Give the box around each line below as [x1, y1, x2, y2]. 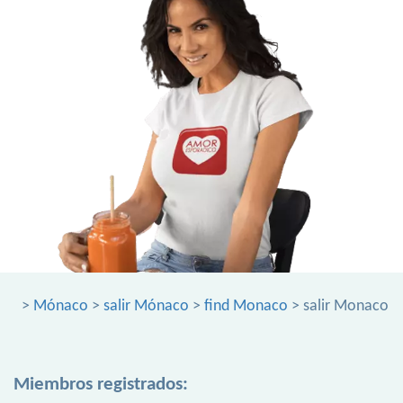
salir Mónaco [103, 298, 189, 316]
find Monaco [204, 298, 288, 316]
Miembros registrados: [13, 375, 188, 395]
